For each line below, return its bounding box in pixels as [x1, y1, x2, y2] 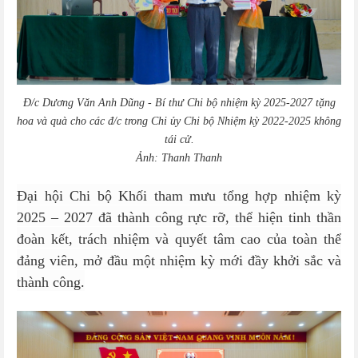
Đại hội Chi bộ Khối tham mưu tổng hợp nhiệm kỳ [17, 188, 341, 204]
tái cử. [164, 133, 194, 145]
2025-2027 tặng [263, 97, 336, 109]
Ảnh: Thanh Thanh [136, 152, 222, 164]
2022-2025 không [262, 115, 341, 127]
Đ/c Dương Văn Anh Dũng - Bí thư [22, 97, 187, 109]
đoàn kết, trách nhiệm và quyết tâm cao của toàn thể [17, 231, 341, 247]
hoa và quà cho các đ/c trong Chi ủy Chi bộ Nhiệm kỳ [17, 115, 259, 127]
